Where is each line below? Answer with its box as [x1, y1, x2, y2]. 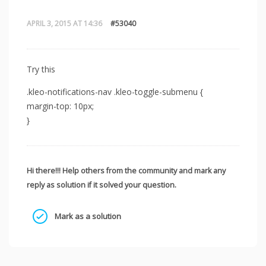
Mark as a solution [53, 211, 121, 222]
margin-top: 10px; [27, 100, 94, 112]
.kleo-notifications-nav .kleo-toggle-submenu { [27, 85, 203, 97]
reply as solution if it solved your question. [27, 179, 176, 190]
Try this [27, 63, 55, 75]
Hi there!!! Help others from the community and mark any [27, 165, 226, 176]
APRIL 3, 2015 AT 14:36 [27, 18, 102, 28]
